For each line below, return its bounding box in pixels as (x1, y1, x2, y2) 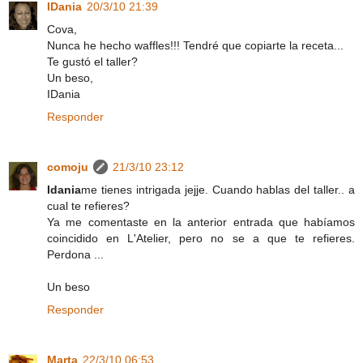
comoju (47, 160, 88, 173)
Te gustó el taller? (47, 54, 138, 68)
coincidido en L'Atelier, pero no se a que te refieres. (47, 231, 355, 245)
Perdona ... (47, 247, 104, 261)
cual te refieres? (47, 199, 130, 212)
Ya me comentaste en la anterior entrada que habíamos (47, 215, 355, 228)
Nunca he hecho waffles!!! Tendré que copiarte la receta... (47, 38, 344, 52)
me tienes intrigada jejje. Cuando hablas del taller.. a (81, 182, 355, 196)
